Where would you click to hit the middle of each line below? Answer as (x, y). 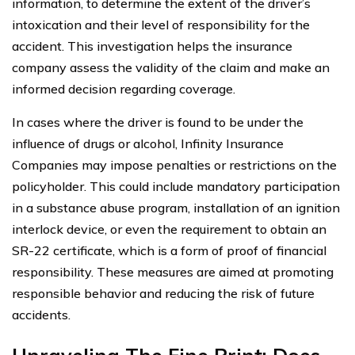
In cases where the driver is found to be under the (158, 122)
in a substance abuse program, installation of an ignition (176, 207)
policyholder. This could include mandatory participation (176, 186)
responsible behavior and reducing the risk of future (163, 293)
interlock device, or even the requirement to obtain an (169, 229)
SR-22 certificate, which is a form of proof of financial (169, 250)
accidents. (41, 314)
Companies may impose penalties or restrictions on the (174, 164)
